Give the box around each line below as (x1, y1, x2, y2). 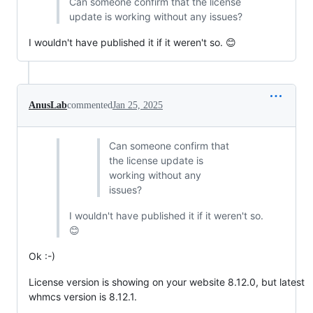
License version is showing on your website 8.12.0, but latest (29, 276, 305, 288)
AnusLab (29, 100, 67, 110)
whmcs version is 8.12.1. (29, 291, 137, 303)
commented (67, 100, 112, 110)
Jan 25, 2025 (112, 100, 163, 110)
